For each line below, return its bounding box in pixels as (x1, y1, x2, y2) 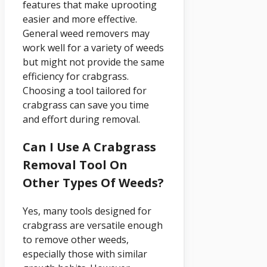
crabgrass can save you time (23, 98, 149, 112)
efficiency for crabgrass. (23, 70, 129, 83)
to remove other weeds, (23, 233, 129, 247)
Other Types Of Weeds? (23, 175, 164, 191)
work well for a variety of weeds (23, 41, 164, 55)
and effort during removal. (23, 113, 140, 126)
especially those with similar (23, 247, 147, 261)
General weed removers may (23, 27, 150, 41)
